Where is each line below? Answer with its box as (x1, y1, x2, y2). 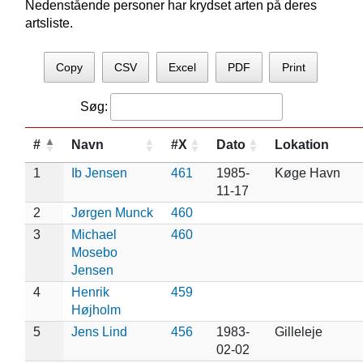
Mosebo (70, 245, 117, 259)
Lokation (274, 137, 329, 152)
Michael (70, 227, 117, 241)
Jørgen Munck (70, 205, 153, 220)
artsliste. (24, 16, 73, 30)
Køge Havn (274, 165, 340, 180)
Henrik (70, 284, 109, 299)
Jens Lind (70, 324, 127, 339)
